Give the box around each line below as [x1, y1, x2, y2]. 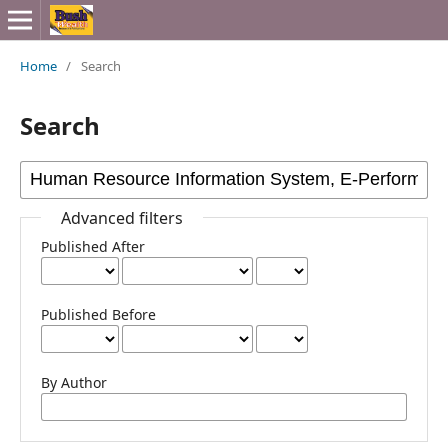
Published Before [40, 304, 156, 324]
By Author [40, 372, 107, 392]
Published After [40, 236, 145, 256]
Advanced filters [60, 206, 183, 229]
